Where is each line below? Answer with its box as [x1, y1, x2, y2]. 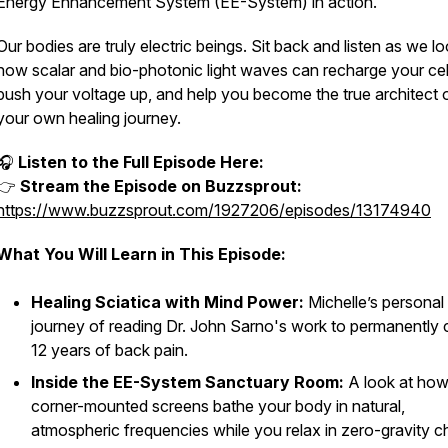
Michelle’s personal [304, 292, 444, 312]
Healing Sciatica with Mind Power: [31, 292, 304, 312]
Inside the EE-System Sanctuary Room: [31, 372, 344, 392]
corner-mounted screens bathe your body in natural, [31, 396, 405, 416]
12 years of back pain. [31, 340, 188, 360]
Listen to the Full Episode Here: [18, 152, 264, 172]
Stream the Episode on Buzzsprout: [20, 176, 302, 196]
